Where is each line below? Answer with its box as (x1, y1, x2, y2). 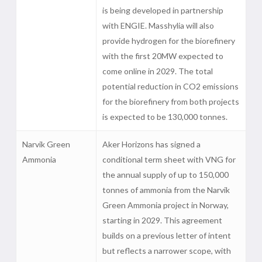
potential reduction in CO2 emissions (102, 81, 239, 91)
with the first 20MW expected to (102, 51, 223, 61)
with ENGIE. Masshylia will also (102, 20, 214, 30)
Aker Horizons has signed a (102, 139, 201, 149)
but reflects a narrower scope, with (102, 246, 231, 256)
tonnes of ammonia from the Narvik (102, 185, 230, 195)
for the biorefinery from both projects (102, 96, 239, 106)
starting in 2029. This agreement (102, 215, 222, 225)
